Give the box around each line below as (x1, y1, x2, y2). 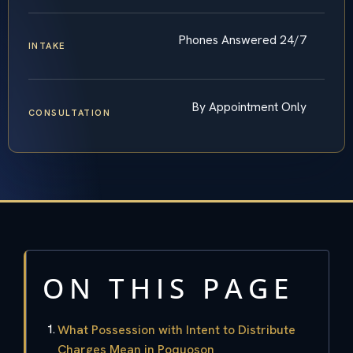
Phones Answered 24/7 (179, 32, 307, 49)
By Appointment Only (192, 98, 307, 115)
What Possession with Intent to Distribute (58, 321, 295, 338)
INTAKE (28, 40, 65, 52)
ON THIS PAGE (43, 269, 294, 307)
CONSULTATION (28, 106, 111, 118)
